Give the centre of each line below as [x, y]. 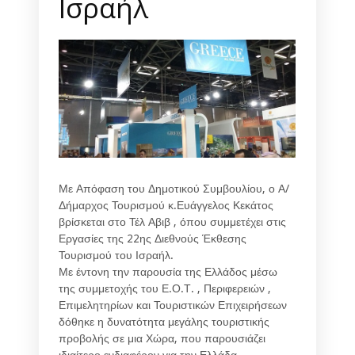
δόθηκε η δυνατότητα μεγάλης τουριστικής [164, 321]
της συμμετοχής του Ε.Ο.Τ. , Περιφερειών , [165, 288]
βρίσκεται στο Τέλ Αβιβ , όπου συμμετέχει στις [172, 221]
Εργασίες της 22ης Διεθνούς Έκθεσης [153, 238]
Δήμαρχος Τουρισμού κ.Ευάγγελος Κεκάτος [166, 205]
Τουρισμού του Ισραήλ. [116, 255]
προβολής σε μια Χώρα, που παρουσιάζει [162, 338]
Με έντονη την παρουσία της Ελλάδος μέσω [168, 271]
